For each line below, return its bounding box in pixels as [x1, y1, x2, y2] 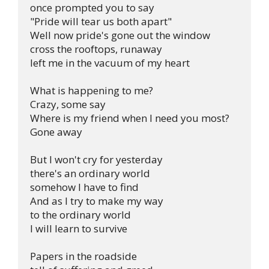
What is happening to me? [30, 83, 153, 97]
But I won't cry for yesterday [30, 153, 163, 166]
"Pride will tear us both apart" [30, 14, 172, 28]
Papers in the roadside [30, 249, 137, 263]
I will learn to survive [30, 222, 127, 235]
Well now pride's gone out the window [30, 28, 210, 42]
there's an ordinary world [30, 166, 150, 180]
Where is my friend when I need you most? [30, 111, 229, 125]
